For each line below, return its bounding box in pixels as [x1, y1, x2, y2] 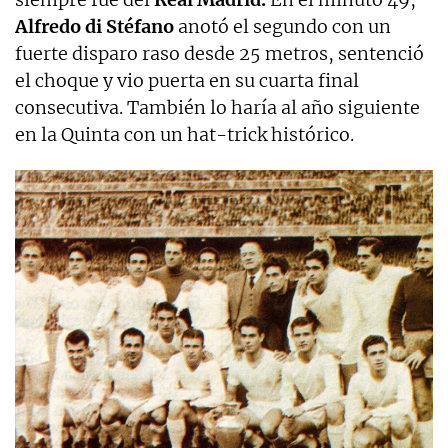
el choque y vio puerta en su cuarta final [15, 69, 359, 93]
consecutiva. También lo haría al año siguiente [15, 96, 420, 120]
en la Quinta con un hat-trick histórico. [15, 123, 354, 147]
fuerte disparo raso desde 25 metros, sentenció [15, 42, 424, 66]
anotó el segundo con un [174, 15, 391, 39]
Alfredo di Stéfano [15, 15, 174, 39]
